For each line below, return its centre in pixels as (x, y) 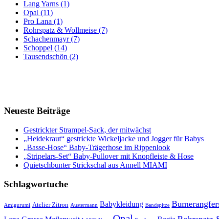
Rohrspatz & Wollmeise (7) (66, 30)
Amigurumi (17, 205)
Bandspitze (157, 205)
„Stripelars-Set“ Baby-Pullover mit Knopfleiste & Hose (109, 156)
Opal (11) (38, 13)
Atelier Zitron (50, 204)
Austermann (84, 205)
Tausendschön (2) (51, 57)
